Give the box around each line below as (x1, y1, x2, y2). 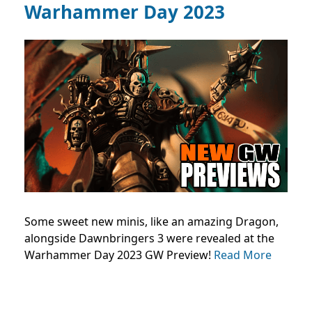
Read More (214, 247, 272, 263)
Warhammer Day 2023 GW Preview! (24, 247, 214, 263)
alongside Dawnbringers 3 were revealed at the (24, 231, 274, 247)
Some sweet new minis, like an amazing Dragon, (24, 214, 279, 230)
